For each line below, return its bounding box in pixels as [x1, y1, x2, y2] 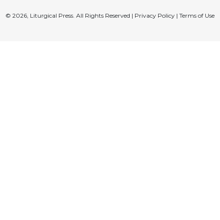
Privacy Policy [135, 11, 175, 19]
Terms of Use [179, 11, 215, 19]
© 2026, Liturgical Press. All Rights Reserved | [5, 11, 135, 19]
